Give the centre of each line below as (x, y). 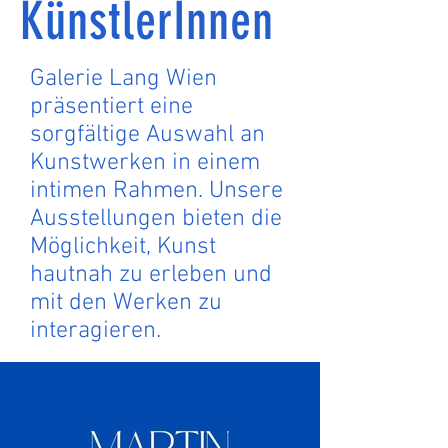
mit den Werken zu (126, 303)
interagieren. (95, 331)
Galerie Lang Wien (123, 79)
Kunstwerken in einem (145, 163)
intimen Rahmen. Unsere (156, 191)
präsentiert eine (111, 107)
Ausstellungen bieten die (156, 219)
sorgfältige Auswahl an (147, 135)
